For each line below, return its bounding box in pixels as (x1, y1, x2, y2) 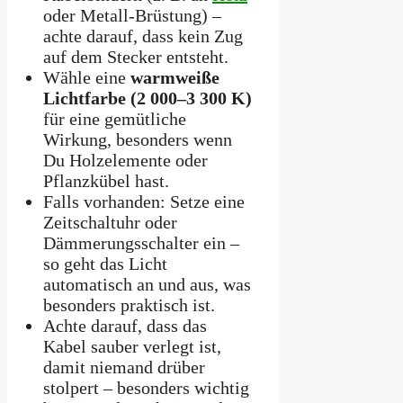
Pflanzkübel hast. (43, 170, 169, 191)
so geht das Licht (43, 253, 167, 273)
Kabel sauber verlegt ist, (43, 336, 221, 356)
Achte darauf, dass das (43, 315, 207, 336)
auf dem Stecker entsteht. (43, 46, 228, 67)
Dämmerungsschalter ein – (43, 232, 239, 253)
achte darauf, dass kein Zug (43, 25, 243, 46)
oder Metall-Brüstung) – (43, 4, 221, 25)
